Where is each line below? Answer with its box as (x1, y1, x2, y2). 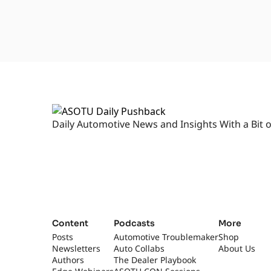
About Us (218, 243, 255, 254)
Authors (51, 254, 84, 266)
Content (51, 218, 88, 229)
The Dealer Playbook (113, 254, 196, 266)
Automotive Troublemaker (113, 231, 218, 243)
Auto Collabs (113, 243, 165, 254)
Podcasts (113, 218, 155, 229)
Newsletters (51, 243, 100, 254)
